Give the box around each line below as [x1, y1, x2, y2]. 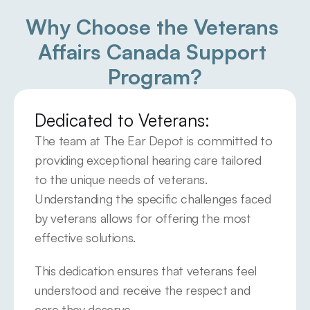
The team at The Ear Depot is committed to [35, 133, 273, 148]
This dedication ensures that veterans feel [35, 263, 257, 278]
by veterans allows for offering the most [35, 210, 251, 226]
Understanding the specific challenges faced [35, 191, 271, 206]
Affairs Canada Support [38, 39, 266, 64]
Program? [108, 64, 202, 89]
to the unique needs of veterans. [35, 172, 208, 187]
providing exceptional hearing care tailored [35, 152, 262, 167]
